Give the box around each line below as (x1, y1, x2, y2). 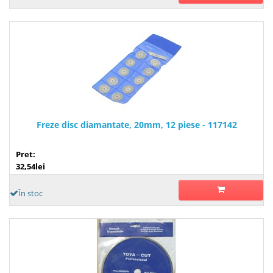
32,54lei (16, 160, 45, 172)
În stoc (18, 187, 43, 199)
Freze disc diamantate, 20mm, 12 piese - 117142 (36, 118, 237, 130)
